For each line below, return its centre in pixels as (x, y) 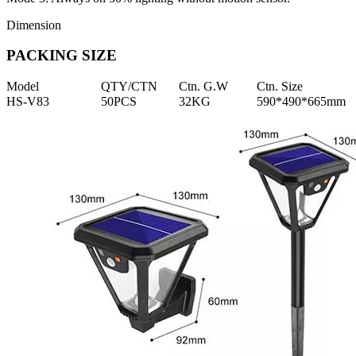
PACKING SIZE (62, 56)
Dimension (34, 25)
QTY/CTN (129, 86)
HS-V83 (28, 101)
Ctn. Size (280, 86)
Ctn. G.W (203, 86)
